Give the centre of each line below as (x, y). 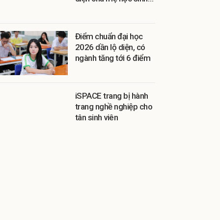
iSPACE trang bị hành (111, 96)
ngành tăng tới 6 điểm (113, 58)
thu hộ (86, 9)
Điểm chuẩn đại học (109, 36)
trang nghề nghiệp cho (114, 107)
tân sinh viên (96, 117)
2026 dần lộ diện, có (110, 47)
